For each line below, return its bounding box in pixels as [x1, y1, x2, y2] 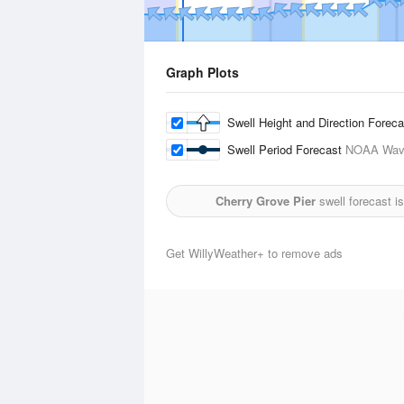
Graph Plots [166, 63, 239, 81]
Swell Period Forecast [227, 141, 345, 158]
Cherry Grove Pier [216, 192, 316, 209]
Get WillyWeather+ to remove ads [166, 244, 343, 262]
